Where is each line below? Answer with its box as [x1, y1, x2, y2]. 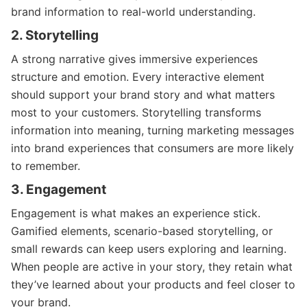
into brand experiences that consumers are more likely [11, 140, 294, 155]
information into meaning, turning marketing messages [11, 123, 294, 137]
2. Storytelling [11, 27, 99, 43]
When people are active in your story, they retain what [11, 259, 293, 273]
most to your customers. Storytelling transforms [11, 105, 261, 119]
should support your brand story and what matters [11, 87, 275, 101]
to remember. [11, 158, 80, 173]
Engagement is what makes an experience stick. [11, 206, 260, 220]
